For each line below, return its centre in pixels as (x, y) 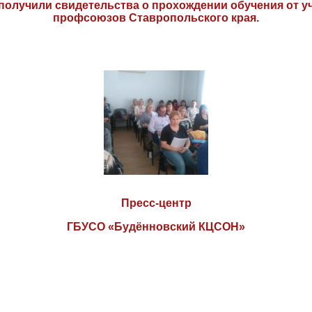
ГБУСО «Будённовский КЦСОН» (156, 227)
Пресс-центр (156, 203)
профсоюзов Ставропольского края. (156, 18)
